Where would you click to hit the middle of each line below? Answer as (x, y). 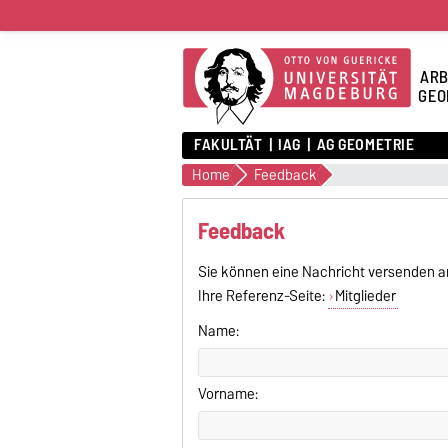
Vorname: (228, 393)
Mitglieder (365, 295)
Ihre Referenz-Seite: (263, 295)
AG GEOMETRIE (365, 145)
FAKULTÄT (228, 145)
